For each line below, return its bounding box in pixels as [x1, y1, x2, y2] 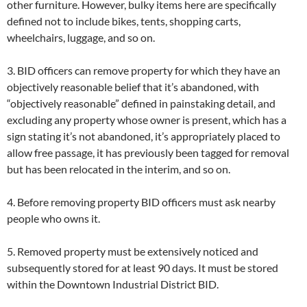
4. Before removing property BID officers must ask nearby [7, 195, 275, 209]
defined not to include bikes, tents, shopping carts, [7, 14, 241, 28]
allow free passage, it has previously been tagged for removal [7, 146, 289, 160]
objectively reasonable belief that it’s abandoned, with [7, 80, 259, 94]
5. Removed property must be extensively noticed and [7, 245, 258, 258]
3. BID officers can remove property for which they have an [7, 64, 280, 77]
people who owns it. [7, 212, 100, 225]
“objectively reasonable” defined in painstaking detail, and [7, 97, 275, 110]
